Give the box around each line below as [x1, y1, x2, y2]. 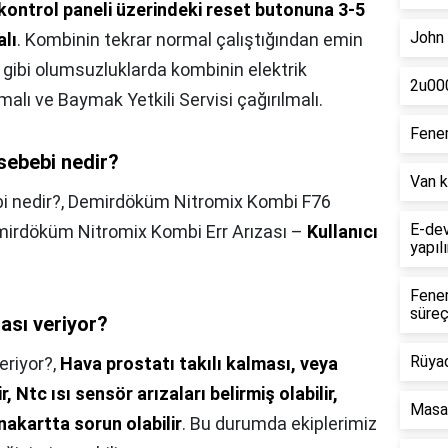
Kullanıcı [307, 221, 378, 243]
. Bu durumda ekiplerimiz [182, 413, 377, 435]
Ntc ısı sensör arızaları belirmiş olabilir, [16, 383, 338, 405]
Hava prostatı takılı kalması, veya [60, 353, 338, 375]
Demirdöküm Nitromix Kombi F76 [68, 191, 331, 213]
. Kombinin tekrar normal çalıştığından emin [17, 29, 363, 51]
